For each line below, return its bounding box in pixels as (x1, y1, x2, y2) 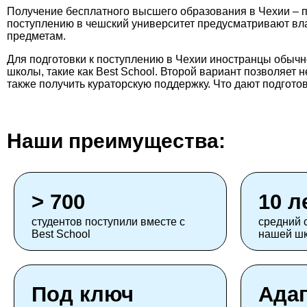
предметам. (7, 30, 66, 42)
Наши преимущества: (7, 130, 225, 153)
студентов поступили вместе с (32, 216, 185, 228)
